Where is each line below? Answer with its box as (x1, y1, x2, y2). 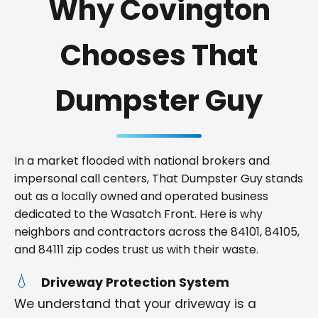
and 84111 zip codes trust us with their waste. (14, 241, 258, 258)
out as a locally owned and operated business (14, 188, 268, 204)
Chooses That (60, 35, 258, 75)
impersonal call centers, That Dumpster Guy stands (14, 170, 303, 187)
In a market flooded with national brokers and (14, 153, 270, 169)
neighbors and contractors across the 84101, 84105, (14, 224, 300, 240)
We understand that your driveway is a (14, 295, 256, 312)
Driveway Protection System (41, 274, 229, 291)
